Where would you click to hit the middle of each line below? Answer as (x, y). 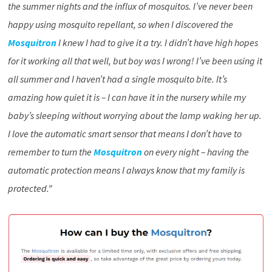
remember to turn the (50, 151)
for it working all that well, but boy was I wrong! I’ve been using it (135, 60)
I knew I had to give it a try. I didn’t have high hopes (157, 42)
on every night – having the (195, 151)
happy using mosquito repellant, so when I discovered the (120, 24)
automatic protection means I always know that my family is (126, 170)
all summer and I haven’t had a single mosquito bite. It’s (117, 79)
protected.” (30, 188)
